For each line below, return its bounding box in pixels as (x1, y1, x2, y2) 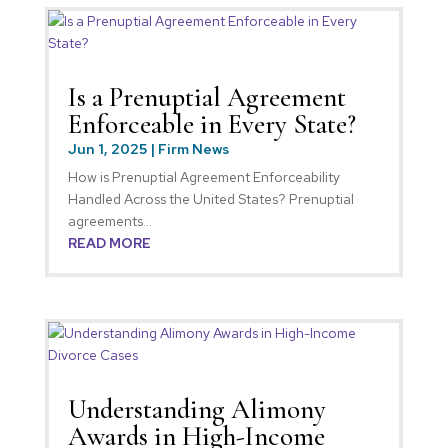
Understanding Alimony (67, 392, 326, 426)
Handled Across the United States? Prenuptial (67, 190, 354, 209)
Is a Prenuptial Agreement (67, 81, 346, 115)
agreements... (67, 212, 152, 231)
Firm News (157, 140, 229, 159)
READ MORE (67, 234, 151, 253)
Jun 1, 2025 (67, 140, 147, 159)
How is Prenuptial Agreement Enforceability (67, 168, 340, 187)
